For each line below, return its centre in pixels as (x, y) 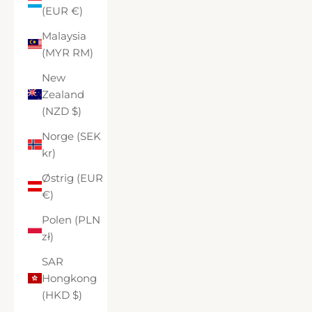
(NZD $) (77, 111)
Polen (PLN (71, 219)
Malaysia (64, 36)
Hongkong (69, 278)
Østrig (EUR (72, 178)
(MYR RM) (83, 52)
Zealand (63, 94)
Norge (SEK (71, 136)
